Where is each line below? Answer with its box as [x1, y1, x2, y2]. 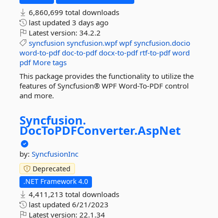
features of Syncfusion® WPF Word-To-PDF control [19, 81, 189, 91]
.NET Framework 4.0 [23, 177, 88, 186]
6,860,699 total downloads [27, 7, 119, 17]
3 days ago [72, 18, 109, 27]
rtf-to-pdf [140, 48, 170, 57]
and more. [19, 91, 54, 100]
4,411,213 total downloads [27, 189, 119, 199]
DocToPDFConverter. [19, 122, 138, 138]
